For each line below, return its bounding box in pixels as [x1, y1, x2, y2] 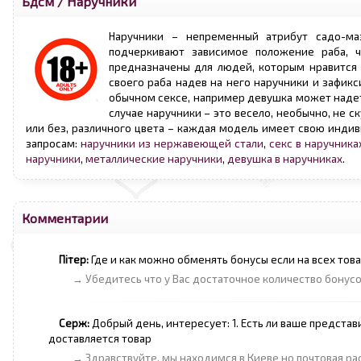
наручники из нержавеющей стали [81, 137, 264, 150]
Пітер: [59, 253, 89, 266]
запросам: [26, 137, 81, 150]
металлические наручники [85, 152, 222, 165]
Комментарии [22, 210, 108, 226]
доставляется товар [48, 332, 151, 345]
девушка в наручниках [227, 152, 342, 165]
